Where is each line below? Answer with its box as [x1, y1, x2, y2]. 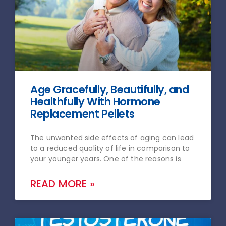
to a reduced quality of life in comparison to [30, 143, 190, 154]
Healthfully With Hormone [30, 94, 160, 109]
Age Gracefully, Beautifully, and [30, 82, 189, 97]
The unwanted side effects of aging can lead [30, 133, 194, 143]
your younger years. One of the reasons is [30, 154, 181, 164]
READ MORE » [30, 177, 95, 191]
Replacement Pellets [30, 106, 135, 122]
